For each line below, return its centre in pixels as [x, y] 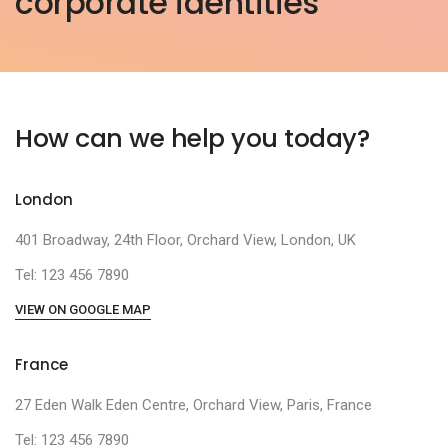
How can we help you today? [192, 138]
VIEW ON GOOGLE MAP [83, 309]
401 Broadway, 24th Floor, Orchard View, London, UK [185, 240]
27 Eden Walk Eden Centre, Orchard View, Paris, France [193, 405]
